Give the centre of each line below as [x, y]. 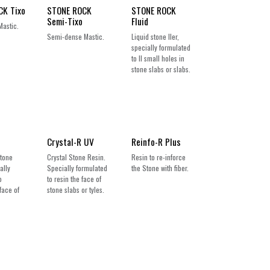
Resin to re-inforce [159, 157]
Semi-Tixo [65, 21]
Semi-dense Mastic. [76, 36]
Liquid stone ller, [155, 36]
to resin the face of [74, 178]
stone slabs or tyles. [76, 189]
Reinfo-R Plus [156, 141]
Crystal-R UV [71, 141]
